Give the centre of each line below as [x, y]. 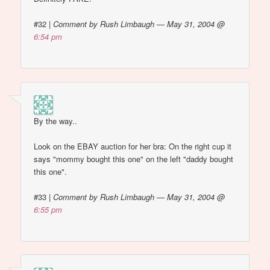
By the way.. [56, 121]
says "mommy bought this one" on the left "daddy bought [134, 159]
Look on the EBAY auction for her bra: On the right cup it [133, 146]
